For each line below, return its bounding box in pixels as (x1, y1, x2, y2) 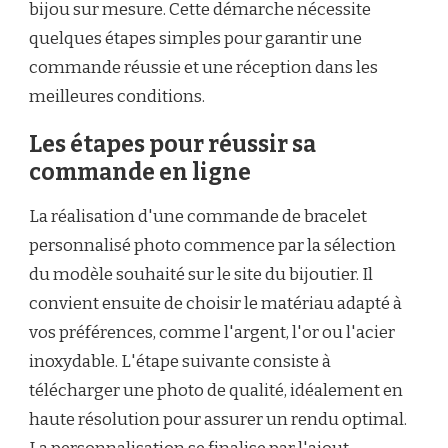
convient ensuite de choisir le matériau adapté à (29, 293, 402, 315)
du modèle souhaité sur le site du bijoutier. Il (29, 264, 373, 286)
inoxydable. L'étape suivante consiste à (29, 351, 331, 373)
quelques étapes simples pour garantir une (29, 28, 362, 50)
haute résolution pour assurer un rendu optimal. (29, 409, 407, 431)
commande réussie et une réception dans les (29, 57, 378, 79)
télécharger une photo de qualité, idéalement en (29, 380, 403, 402)
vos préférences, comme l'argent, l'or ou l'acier (29, 322, 395, 344)
